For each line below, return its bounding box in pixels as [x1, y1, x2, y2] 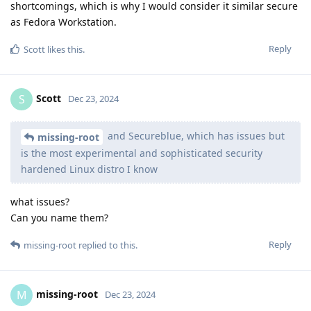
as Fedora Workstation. [10, 15, 117, 29]
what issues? [10, 195, 69, 209]
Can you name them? [10, 211, 108, 225]
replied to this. [76, 239, 137, 252]
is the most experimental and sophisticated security [21, 146, 262, 160]
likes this [45, 43, 83, 56]
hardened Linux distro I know [21, 162, 158, 176]
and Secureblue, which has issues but [105, 129, 285, 143]
